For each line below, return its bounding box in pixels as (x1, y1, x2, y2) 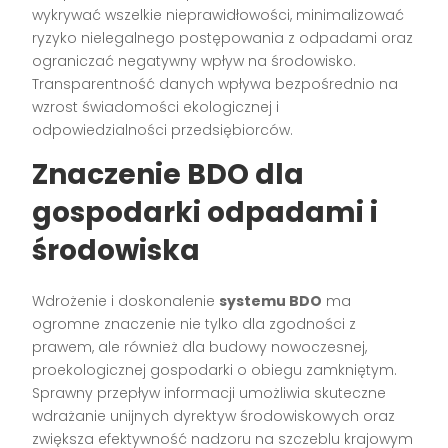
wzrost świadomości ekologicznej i (32, 97, 280, 118)
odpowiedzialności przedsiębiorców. (32, 120, 294, 141)
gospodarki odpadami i (32, 193, 379, 233)
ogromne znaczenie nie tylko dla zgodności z (32, 314, 357, 335)
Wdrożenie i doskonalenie (32, 291, 220, 312)
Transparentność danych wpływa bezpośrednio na (32, 74, 399, 95)
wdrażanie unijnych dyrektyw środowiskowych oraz (32, 406, 396, 427)
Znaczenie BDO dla (32, 155, 305, 195)
